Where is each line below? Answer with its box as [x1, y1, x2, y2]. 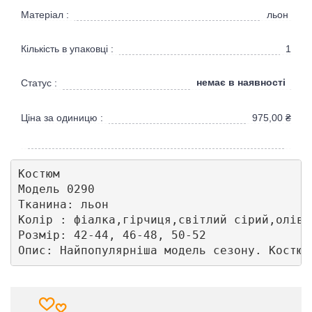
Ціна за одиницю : [21, 111, 103, 123]
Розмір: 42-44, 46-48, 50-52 [17, 228, 213, 242]
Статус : [21, 77, 57, 88]
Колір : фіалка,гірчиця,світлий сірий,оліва [17, 213, 311, 227]
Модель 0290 [17, 182, 102, 196]
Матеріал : [21, 8, 69, 20]
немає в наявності [196, 77, 286, 88]
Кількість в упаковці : [21, 42, 114, 54]
